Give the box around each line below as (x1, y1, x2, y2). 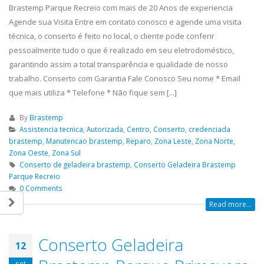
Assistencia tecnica (19, 124, 83, 134)
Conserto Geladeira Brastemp (133, 160, 236, 170)
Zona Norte (195, 136, 233, 146)
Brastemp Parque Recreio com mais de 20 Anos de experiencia (9, 2, 233, 14)
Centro (126, 124, 150, 134)
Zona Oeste (9, 148, 48, 158)
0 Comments (19, 183, 62, 193)
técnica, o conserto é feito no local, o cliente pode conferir (9, 31, 214, 42)
